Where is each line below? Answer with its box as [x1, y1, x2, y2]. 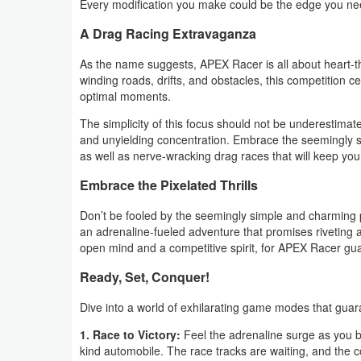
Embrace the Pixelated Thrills [80, 175, 258, 194]
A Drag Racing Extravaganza [80, 23, 256, 43]
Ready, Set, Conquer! [80, 267, 210, 286]
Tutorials [26, 291, 70, 309]
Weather [26, 22, 70, 39]
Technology [26, 254, 86, 272]
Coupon [26, 94, 67, 112]
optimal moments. [80, 87, 171, 104]
